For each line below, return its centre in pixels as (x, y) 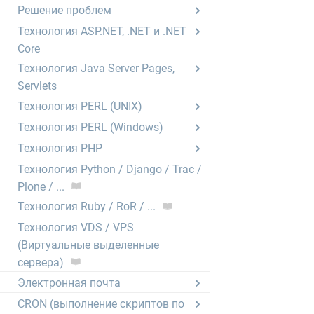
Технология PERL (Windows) (90, 127)
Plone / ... (41, 186)
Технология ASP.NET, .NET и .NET (102, 31)
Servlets (37, 86)
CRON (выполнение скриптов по (101, 303)
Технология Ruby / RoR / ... (87, 207)
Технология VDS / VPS (76, 228)
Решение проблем (64, 10)
